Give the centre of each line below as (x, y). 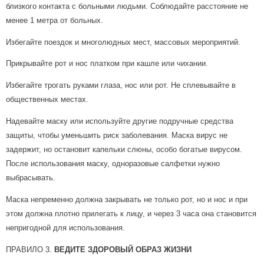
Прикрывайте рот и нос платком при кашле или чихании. (107, 64)
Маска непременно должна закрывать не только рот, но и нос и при (127, 199)
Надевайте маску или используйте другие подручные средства (120, 121)
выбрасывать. (31, 177)
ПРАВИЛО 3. (30, 249)
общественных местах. (47, 100)
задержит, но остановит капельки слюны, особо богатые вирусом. (124, 149)
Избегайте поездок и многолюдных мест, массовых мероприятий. (123, 42)
